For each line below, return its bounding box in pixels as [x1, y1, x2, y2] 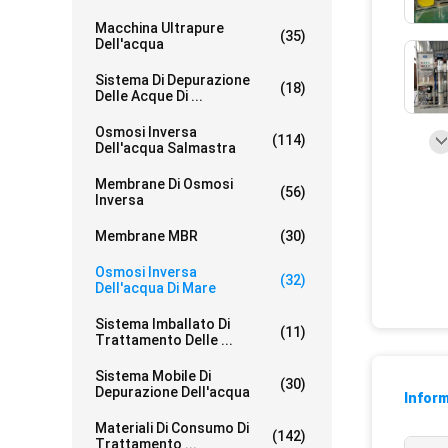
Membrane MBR [95, 228, 198, 244]
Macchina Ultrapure [95, 20, 224, 36]
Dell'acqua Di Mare [95, 280, 216, 296]
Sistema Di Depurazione [95, 72, 250, 88]
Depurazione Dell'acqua [95, 384, 250, 400]
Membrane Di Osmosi [95, 176, 233, 192]
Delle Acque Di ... [95, 88, 203, 104]
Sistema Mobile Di [95, 368, 211, 384]
